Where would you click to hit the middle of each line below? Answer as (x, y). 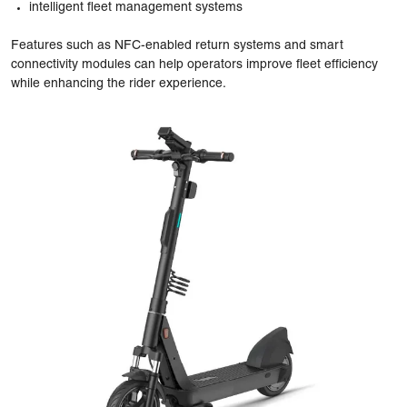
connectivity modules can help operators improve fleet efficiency (194, 65)
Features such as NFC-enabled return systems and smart (177, 45)
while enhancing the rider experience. (119, 84)
